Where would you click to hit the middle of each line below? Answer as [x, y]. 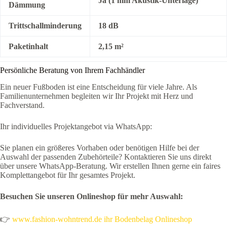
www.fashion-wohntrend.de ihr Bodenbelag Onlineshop [102, 219]
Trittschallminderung [45, 26]
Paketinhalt [28, 47]
